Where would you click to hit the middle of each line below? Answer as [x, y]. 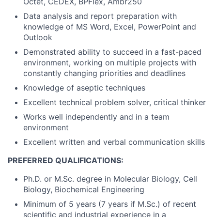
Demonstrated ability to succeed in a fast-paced [112, 52]
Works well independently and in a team [96, 117]
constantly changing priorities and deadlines [104, 73]
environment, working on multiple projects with [110, 62]
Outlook [38, 37]
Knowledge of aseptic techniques [84, 88]
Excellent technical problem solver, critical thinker [115, 102]
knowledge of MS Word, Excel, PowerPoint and [110, 27]
